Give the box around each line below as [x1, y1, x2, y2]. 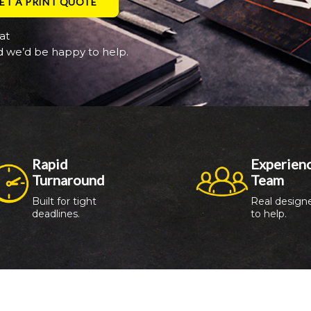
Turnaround [32, 171, 106, 188]
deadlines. [32, 207, 81, 220]
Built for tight [32, 194, 97, 208]
